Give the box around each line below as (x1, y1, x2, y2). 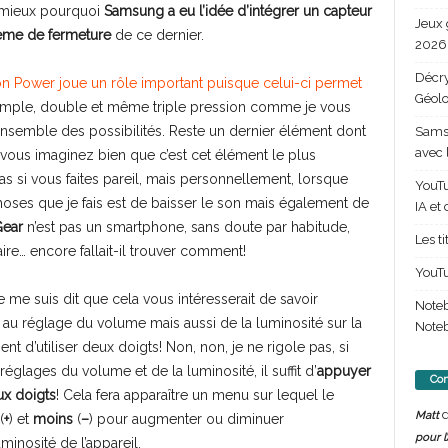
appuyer (316, 363, 371, 379)
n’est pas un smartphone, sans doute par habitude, (22, 219, 350, 235)
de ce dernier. (110, 27, 204, 43)
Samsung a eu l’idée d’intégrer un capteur (103, 3, 372, 19)
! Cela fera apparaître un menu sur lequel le (55, 387, 334, 403)
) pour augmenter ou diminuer (88, 411, 284, 427)
